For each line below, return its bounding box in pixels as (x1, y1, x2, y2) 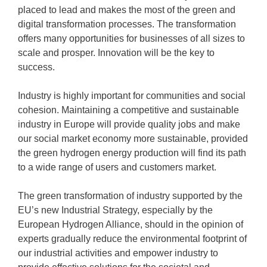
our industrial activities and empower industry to (18, 248, 218, 258)
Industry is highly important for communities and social (18, 91, 246, 101)
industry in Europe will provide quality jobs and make (18, 119, 240, 129)
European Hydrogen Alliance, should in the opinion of (18, 219, 243, 229)
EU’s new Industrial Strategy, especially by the (18, 205, 213, 215)
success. (18, 62, 55, 72)
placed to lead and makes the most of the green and (18, 5, 235, 15)
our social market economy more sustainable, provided (18, 133, 248, 144)
